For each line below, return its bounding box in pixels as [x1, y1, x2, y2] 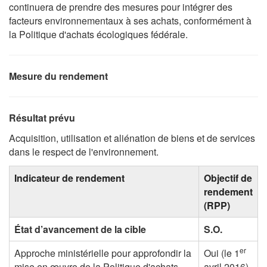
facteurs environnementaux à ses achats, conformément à [9, 13, 252, 27]
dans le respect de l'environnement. [9, 145, 159, 159]
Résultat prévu [9, 110, 75, 125]
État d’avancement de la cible [14, 222, 146, 236]
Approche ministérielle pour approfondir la [14, 246, 191, 260]
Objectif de [204, 170, 252, 185]
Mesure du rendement [9, 69, 108, 83]
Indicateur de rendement [14, 170, 125, 185]
